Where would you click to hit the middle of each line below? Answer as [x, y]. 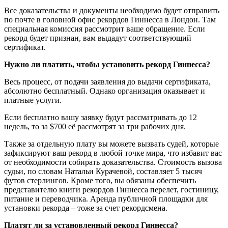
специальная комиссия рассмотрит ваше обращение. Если [105, 28]
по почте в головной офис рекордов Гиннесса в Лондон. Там [110, 19]
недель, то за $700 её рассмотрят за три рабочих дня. [95, 126]
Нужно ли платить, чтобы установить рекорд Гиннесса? [107, 64]
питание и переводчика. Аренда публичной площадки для [106, 198]
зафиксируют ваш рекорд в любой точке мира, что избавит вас [113, 153]
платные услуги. [33, 100]
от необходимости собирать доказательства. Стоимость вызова [113, 162]
